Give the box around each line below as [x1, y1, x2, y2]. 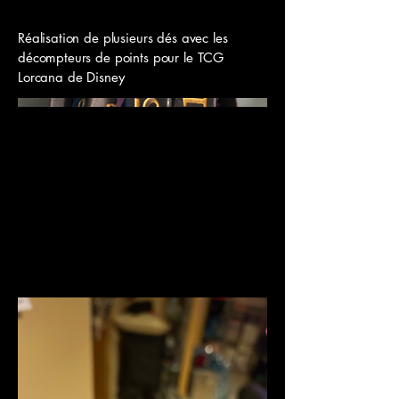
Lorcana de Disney [18, 69, 125, 85]
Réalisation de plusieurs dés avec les [18, 29, 228, 46]
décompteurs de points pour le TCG [18, 49, 224, 66]
